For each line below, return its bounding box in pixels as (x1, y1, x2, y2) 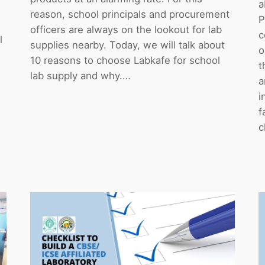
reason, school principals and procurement (30, 8, 230, 20)
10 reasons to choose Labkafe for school (30, 54, 220, 66)
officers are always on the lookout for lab (30, 23, 222, 35)
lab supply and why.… (30, 69, 131, 82)
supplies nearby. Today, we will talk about (30, 38, 225, 51)
